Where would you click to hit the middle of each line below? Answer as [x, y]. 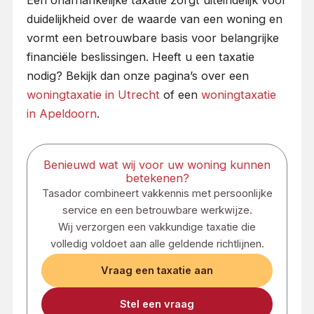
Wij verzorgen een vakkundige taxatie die [157, 227]
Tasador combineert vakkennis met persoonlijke [157, 193]
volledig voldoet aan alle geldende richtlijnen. [157, 244]
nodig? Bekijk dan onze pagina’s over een [137, 76]
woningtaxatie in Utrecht [93, 95]
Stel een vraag [157, 304]
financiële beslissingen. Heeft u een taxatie [140, 57]
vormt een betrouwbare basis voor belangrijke [152, 38]
